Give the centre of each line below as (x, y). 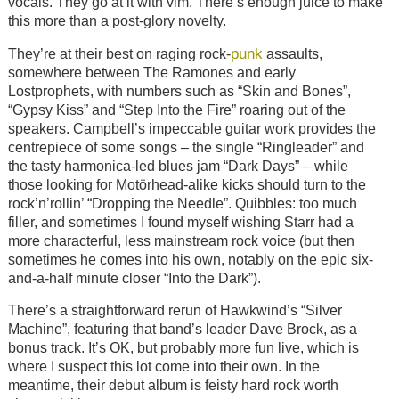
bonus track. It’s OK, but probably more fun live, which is (183, 348)
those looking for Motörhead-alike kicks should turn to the (187, 184)
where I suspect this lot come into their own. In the (163, 367)
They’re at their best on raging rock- (119, 53)
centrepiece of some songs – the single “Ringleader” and (186, 147)
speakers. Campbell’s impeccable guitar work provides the (191, 128)
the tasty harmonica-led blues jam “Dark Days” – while (178, 166)
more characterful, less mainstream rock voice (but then (181, 240)
